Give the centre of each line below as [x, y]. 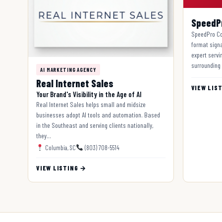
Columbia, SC [59, 147]
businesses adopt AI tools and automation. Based [98, 114]
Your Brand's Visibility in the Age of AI [89, 94]
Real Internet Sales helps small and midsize [91, 104]
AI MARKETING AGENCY [68, 69]
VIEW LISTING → [61, 168]
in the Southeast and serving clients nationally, [95, 125]
